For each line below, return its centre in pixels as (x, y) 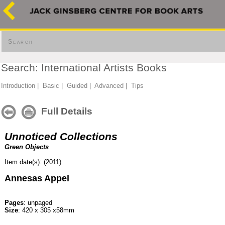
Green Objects (27, 147)
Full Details (64, 111)
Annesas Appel (37, 178)
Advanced (109, 86)
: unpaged (38, 203)
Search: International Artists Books (84, 68)
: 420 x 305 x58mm (46, 210)
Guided (77, 86)
